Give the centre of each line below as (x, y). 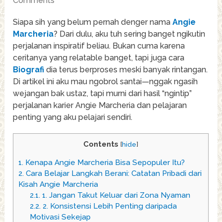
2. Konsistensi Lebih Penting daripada (109, 206)
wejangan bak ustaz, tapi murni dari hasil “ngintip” (103, 94)
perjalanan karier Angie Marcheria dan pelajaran (100, 106)
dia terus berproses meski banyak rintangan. (126, 70)
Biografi (29, 70)
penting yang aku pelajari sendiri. (73, 117)
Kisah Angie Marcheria (58, 185)
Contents (101, 144)
